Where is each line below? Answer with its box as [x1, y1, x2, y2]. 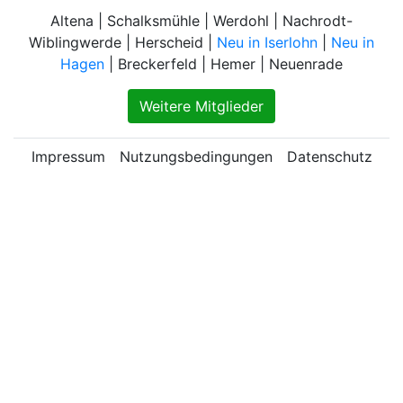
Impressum [31, 147, 105, 166]
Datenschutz [286, 147, 372, 166]
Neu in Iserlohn [217, 32, 318, 51]
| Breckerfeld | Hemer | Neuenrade [104, 54, 343, 73]
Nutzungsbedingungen [119, 147, 273, 166]
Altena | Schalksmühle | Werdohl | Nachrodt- [50, 11, 353, 30]
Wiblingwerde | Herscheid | [29, 32, 217, 51]
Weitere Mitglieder [139, 96, 264, 115]
